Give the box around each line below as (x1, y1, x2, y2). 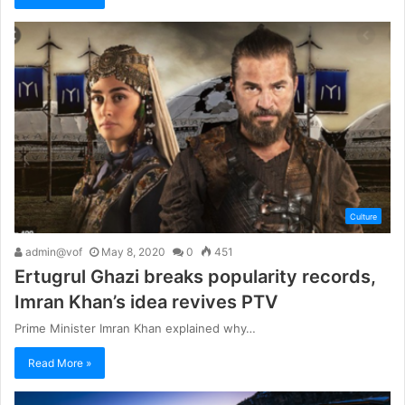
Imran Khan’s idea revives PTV (14, 291, 278, 314)
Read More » (28, 356, 91, 371)
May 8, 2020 (101, 245, 165, 259)
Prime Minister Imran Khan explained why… (14, 321, 256, 336)
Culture (350, 212, 377, 222)
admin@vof (23, 245, 82, 259)
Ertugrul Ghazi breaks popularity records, (14, 266, 376, 288)
